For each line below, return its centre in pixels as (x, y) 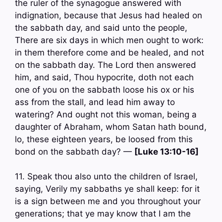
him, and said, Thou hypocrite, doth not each (104, 77)
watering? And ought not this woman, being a (106, 114)
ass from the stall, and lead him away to (95, 102)
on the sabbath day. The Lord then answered (106, 65)
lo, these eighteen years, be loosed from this (104, 139)
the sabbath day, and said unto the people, (101, 28)
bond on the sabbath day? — (75, 151)
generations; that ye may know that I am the (103, 214)
